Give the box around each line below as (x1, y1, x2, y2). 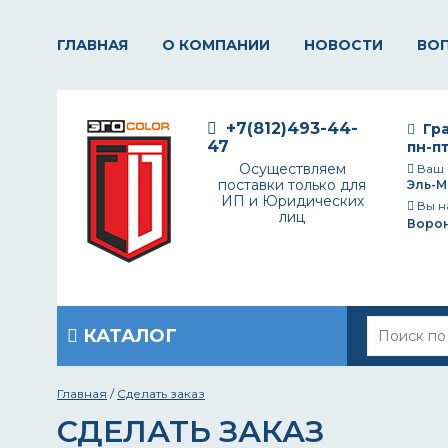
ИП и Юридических (220, 192, 364, 210)
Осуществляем (238, 160, 346, 178)
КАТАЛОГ (78, 325, 177, 347)
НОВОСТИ (304, 36, 383, 54)
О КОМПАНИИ (162, 36, 270, 54)
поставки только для (218, 176, 366, 194)
